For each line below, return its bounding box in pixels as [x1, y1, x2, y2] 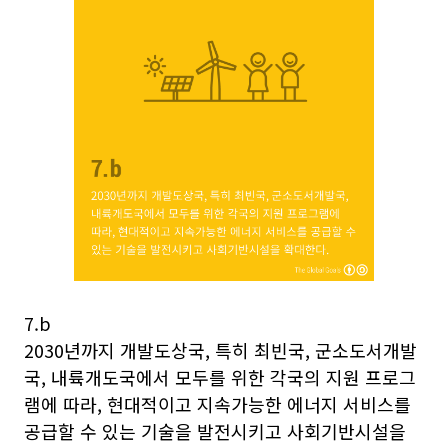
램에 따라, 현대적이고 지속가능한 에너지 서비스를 [24, 391, 411, 417]
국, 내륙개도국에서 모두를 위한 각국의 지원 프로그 [24, 364, 416, 390]
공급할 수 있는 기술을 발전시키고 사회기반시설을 [24, 418, 406, 444]
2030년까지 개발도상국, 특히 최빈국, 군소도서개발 [24, 337, 417, 363]
